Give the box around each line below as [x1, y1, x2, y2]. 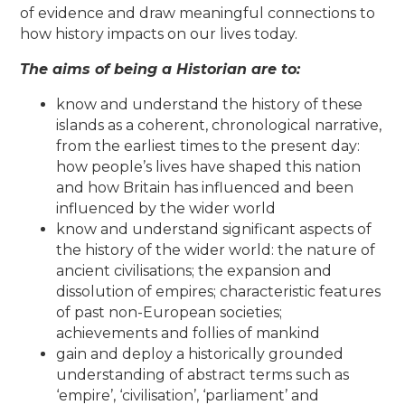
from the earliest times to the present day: [56, 137, 361, 155]
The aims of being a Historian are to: [20, 60, 301, 78]
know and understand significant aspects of [56, 220, 372, 238]
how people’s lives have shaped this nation [56, 157, 362, 175]
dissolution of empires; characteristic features [56, 282, 381, 300]
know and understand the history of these [56, 95, 363, 113]
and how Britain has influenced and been [56, 178, 354, 196]
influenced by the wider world [56, 199, 277, 217]
